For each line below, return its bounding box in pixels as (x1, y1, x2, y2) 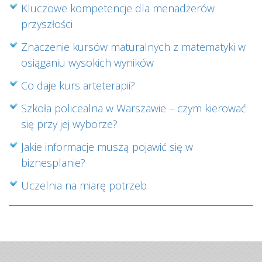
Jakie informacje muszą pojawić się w (21, 140, 193, 154)
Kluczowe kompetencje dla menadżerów (21, 1, 215, 16)
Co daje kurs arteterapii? (21, 78, 135, 93)
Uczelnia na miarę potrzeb (21, 178, 147, 193)
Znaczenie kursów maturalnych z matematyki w (21, 40, 246, 54)
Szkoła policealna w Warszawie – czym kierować (21, 101, 246, 116)
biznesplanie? (21, 156, 85, 170)
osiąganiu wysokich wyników (21, 56, 154, 70)
